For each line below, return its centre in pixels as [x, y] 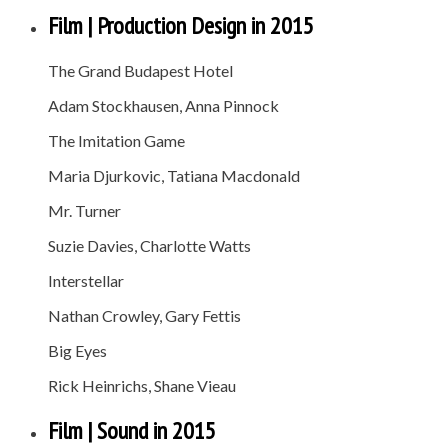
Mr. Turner [84, 211]
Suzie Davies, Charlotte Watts [149, 246]
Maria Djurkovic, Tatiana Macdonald [174, 176]
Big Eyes [77, 351]
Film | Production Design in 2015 [181, 26]
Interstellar [86, 281]
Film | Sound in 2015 [132, 430]
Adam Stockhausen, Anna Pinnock [163, 106]
